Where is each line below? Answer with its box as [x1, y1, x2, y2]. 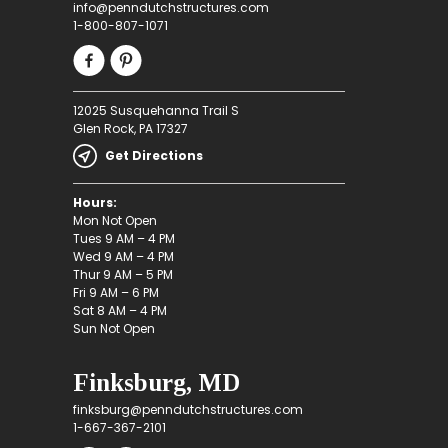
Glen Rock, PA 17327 [72, 120, 188, 138]
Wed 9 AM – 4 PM [72, 248, 174, 266]
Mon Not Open [72, 212, 157, 230]
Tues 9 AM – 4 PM [72, 230, 175, 248]
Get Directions [104, 147, 203, 165]
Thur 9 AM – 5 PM [72, 266, 173, 284]
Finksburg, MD [72, 369, 240, 397]
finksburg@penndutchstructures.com [72, 401, 303, 419]
